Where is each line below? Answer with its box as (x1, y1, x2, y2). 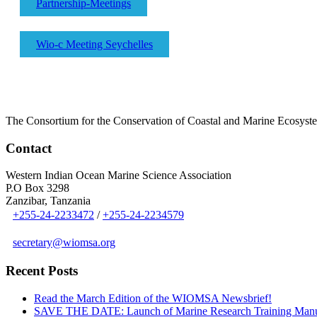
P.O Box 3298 (6, 182, 69, 195)
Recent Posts (6, 263, 78, 279)
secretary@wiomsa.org (13, 236, 115, 249)
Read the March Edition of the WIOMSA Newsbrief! (34, 292, 272, 304)
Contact (6, 140, 52, 156)
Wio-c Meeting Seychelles (36, 38, 153, 50)
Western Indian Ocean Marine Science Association (6, 169, 231, 182)
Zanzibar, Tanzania (6, 195, 91, 207)
